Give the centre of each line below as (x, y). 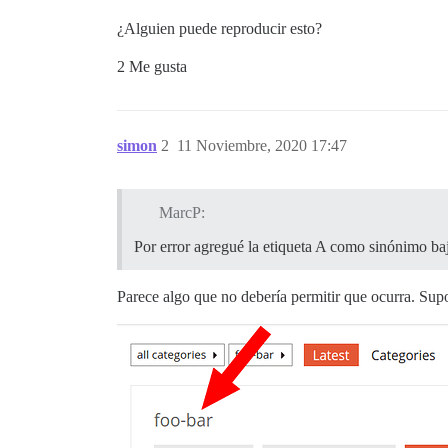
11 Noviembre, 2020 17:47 (262, 145)
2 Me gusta (152, 66)
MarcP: (181, 212)
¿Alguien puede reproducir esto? (219, 28)
